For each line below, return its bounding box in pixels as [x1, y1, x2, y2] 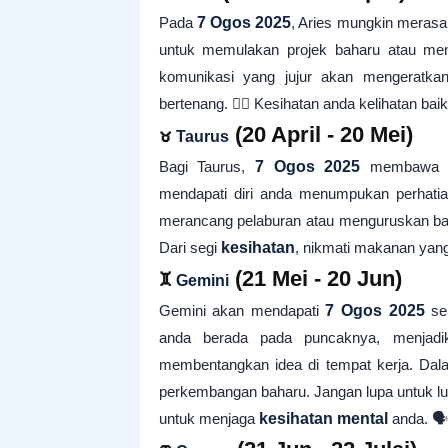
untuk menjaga [158, 410, 259, 427]
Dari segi [158, 239, 221, 256]
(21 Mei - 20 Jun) [228, 266, 402, 291]
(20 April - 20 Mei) [228, 122, 413, 147]
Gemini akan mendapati [158, 302, 326, 319]
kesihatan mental [258, 410, 388, 427]
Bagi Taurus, [158, 158, 255, 175]
